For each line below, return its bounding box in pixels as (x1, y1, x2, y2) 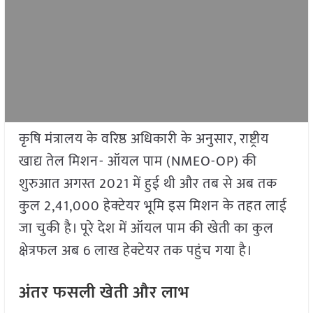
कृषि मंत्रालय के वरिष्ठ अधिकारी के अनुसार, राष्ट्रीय (18, 127, 269, 152)
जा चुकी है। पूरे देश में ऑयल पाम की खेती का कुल (18, 217, 274, 241)
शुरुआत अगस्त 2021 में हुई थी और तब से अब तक (18, 172, 277, 196)
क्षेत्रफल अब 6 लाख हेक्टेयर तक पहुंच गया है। (18, 239, 253, 263)
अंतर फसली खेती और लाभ (18, 279, 189, 307)
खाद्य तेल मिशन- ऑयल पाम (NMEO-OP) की (18, 150, 257, 174)
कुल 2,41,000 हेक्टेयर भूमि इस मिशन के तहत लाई (18, 194, 287, 219)
